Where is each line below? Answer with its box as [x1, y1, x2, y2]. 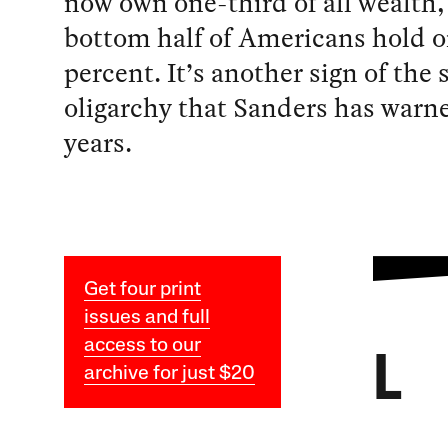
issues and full [83, 308, 210, 329]
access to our [83, 336, 201, 357]
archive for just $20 [83, 364, 255, 385]
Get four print [83, 280, 201, 301]
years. [63, 123, 132, 163]
